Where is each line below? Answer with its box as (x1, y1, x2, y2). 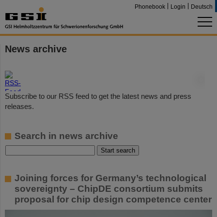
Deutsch (191, 3, 213, 10)
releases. (5, 102, 34, 110)
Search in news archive (15, 131, 118, 141)
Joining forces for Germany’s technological (15, 173, 206, 183)
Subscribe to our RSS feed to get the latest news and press (5, 92, 191, 100)
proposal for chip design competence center (15, 194, 212, 204)
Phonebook (135, 3, 165, 10)
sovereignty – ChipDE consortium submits (15, 184, 203, 194)
